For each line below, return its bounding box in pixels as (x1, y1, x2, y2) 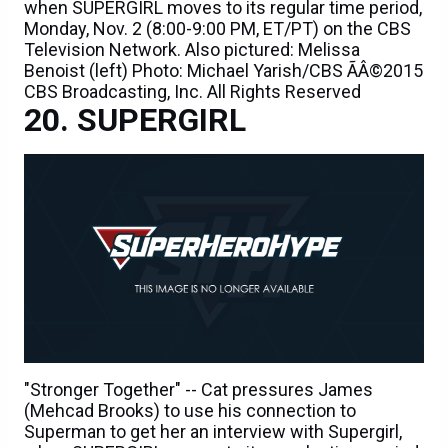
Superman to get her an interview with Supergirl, (24, 421, 402, 443)
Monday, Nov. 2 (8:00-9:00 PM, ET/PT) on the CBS (24, 18, 411, 40)
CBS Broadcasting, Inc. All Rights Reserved (24, 81, 361, 103)
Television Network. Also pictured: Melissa (24, 39, 360, 61)
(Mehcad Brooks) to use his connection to (24, 400, 356, 422)
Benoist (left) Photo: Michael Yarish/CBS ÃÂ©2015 (24, 60, 423, 82)
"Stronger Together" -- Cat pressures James (24, 379, 373, 401)
